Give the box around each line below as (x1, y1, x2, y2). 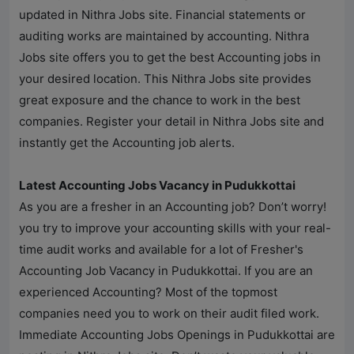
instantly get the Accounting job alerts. (19, 135, 235, 151)
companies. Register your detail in (19, 114, 213, 130)
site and (277, 114, 324, 130)
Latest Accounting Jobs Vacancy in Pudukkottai (19, 178, 296, 194)
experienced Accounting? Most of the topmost (19, 284, 277, 300)
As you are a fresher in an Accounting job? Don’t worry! (19, 199, 326, 215)
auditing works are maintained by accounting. (19, 28, 275, 44)
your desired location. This (19, 71, 171, 87)
